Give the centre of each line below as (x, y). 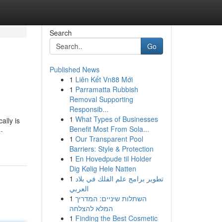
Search (60, 33)
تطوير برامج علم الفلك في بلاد (119, 178)
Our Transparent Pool (109, 139)
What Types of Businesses (116, 119)
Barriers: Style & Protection (111, 149)
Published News (74, 69)
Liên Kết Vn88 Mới (104, 79)
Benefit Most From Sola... (109, 129)
